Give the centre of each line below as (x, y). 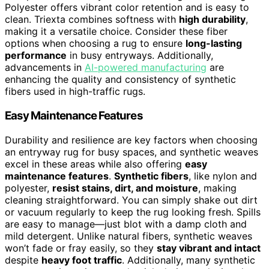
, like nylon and (223, 176)
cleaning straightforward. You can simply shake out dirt (131, 200)
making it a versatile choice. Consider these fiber (116, 32)
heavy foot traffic (82, 260)
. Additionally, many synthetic (189, 260)
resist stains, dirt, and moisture (125, 188)
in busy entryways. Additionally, (140, 56)
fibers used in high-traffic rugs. (75, 92)
